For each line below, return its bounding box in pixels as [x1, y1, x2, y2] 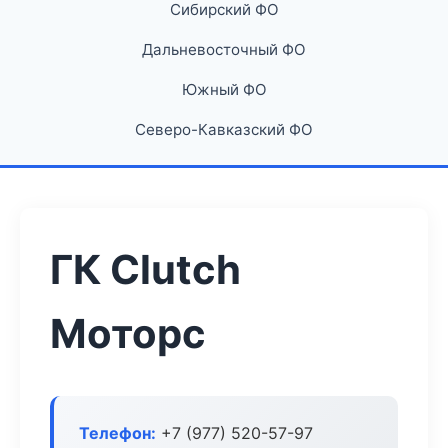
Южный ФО [181, 80, 267, 99]
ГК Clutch [50, 245, 241, 294]
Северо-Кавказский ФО [135, 120, 313, 139]
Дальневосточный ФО [142, 40, 306, 59]
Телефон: [79, 423, 156, 443]
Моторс [50, 309, 206, 358]
